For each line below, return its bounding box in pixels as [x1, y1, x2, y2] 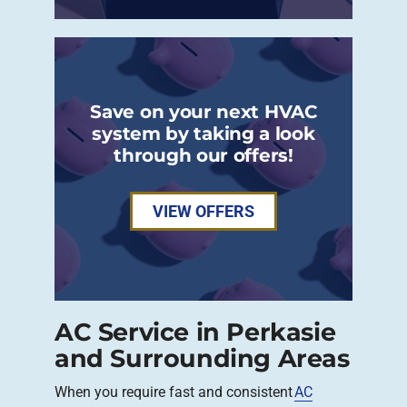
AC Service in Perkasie [55, 317, 336, 348]
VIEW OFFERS [153, 201, 254, 221]
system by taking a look [92, 121, 315, 144]
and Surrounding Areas [55, 343, 350, 374]
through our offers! [114, 143, 293, 166]
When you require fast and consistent [55, 383, 294, 402]
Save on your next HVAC [90, 99, 317, 123]
